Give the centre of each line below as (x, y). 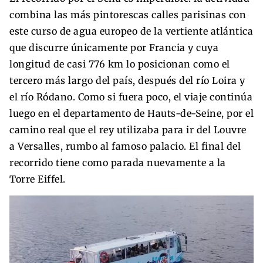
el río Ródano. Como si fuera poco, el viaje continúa (131, 97)
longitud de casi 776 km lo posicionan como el (120, 64)
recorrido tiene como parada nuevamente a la (118, 163)
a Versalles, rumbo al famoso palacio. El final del (125, 146)
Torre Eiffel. (38, 179)
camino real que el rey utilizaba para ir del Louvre (128, 130)
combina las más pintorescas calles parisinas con (128, 15)
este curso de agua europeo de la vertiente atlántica (131, 31)
